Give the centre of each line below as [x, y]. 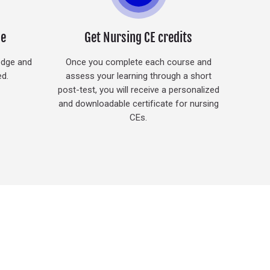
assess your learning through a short [138, 76]
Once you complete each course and [138, 62]
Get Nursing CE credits [139, 37]
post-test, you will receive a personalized [138, 89]
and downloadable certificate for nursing [138, 103]
